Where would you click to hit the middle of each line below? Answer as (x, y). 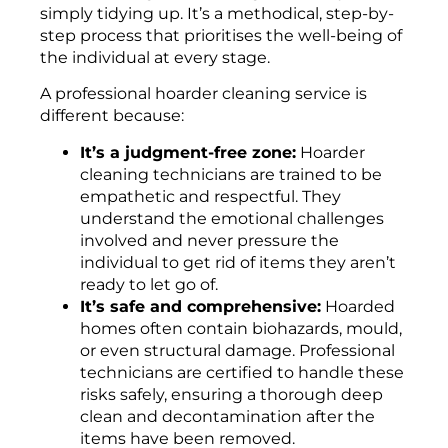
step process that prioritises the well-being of (221, 35)
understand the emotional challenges (232, 218)
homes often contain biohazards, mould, (241, 328)
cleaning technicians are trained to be (231, 174)
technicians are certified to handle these (242, 372)
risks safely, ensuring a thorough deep (231, 394)
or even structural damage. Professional (237, 350)
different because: (112, 116)
